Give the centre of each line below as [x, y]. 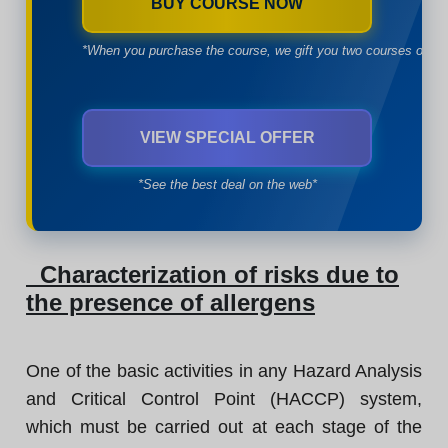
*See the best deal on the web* [227, 184]
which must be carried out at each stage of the [224, 427]
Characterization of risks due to [212, 274]
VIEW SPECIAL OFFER [227, 137]
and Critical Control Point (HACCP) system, [224, 399]
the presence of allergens [170, 302]
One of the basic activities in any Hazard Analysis [224, 371]
